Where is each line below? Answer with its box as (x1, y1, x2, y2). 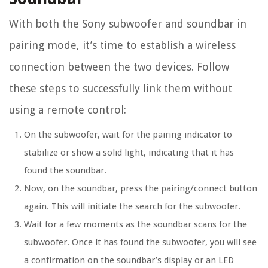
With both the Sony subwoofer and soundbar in (9, 17, 246, 30)
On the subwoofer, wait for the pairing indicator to (24, 129, 232, 140)
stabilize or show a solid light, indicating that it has (24, 147, 234, 158)
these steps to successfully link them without (9, 81, 232, 95)
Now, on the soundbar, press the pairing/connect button (24, 182, 257, 194)
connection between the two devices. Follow (9, 60, 229, 73)
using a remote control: (9, 103, 126, 116)
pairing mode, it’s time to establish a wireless (9, 38, 236, 51)
